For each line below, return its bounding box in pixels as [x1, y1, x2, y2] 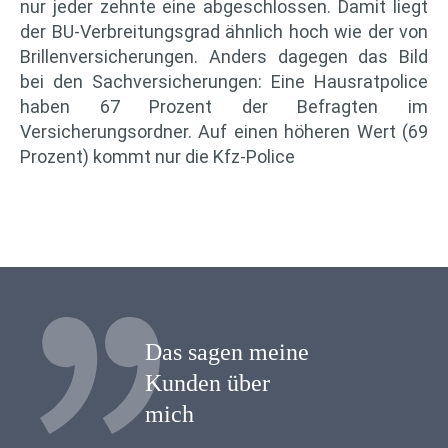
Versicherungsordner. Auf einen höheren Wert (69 [20, 120, 428, 142]
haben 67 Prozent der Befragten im [20, 95, 428, 117]
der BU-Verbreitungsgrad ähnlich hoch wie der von [20, 20, 428, 42]
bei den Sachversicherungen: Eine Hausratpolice [20, 70, 428, 92]
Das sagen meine [145, 338, 309, 365]
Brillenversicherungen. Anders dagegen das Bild [20, 45, 428, 67]
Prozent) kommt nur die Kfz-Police [20, 145, 295, 167]
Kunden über [145, 369, 270, 396]
